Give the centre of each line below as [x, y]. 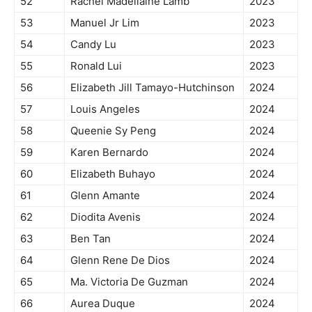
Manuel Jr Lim [105, 23]
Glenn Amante [105, 196]
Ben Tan [91, 239]
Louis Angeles [105, 109]
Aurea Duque [103, 304]
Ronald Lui [96, 66]
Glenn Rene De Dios [120, 260]
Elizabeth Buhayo [113, 174]
